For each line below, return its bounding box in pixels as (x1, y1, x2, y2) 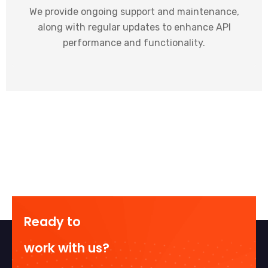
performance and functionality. (63, 36, 205, 48)
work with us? (24, 239, 109, 257)
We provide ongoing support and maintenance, (29, 5, 239, 17)
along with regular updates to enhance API (37, 21, 231, 33)
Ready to (24, 212, 81, 230)
